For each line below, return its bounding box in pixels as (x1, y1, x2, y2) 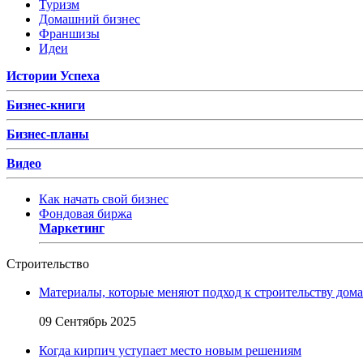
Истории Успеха (6, 68, 100, 83)
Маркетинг (39, 220, 105, 235)
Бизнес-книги (6, 97, 85, 112)
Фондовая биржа (39, 206, 132, 220)
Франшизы (39, 26, 100, 41)
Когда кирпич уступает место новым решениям (39, 343, 301, 357)
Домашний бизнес (39, 11, 140, 26)
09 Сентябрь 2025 (39, 314, 136, 328)
